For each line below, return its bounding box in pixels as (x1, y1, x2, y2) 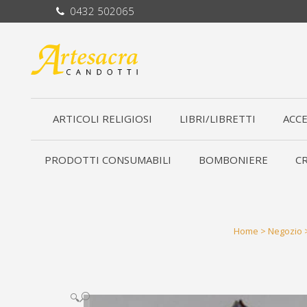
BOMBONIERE (199, 153, 268, 167)
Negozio (268, 225, 302, 237)
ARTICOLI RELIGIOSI (53, 112, 152, 125)
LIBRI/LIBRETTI (180, 112, 256, 125)
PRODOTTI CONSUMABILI (45, 153, 171, 167)
